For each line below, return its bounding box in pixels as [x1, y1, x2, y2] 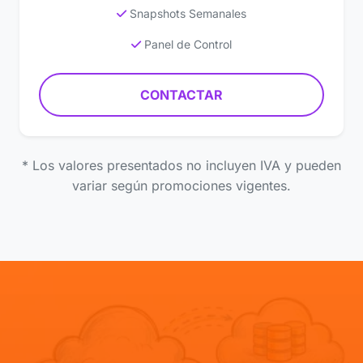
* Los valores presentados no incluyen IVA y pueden [22, 157, 341, 174]
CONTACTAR [140, 86, 223, 103]
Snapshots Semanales [126, 6, 246, 20]
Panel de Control [141, 36, 232, 51]
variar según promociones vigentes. [72, 177, 291, 194]
